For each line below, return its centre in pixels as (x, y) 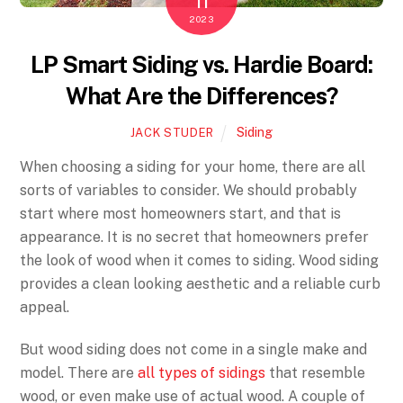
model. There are (79, 373)
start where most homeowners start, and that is (181, 214)
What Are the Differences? (201, 96)
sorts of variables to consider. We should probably (189, 191)
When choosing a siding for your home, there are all (193, 167)
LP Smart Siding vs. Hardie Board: (201, 64)
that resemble (316, 373)
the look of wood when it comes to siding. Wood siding (200, 261)
